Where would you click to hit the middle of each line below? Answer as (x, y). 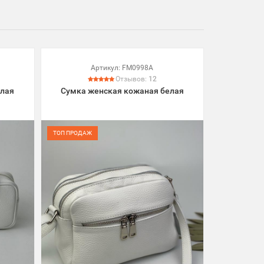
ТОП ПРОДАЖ (72, 133)
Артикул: (106, 67)
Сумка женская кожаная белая (122, 90)
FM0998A (138, 67)
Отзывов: (132, 79)
